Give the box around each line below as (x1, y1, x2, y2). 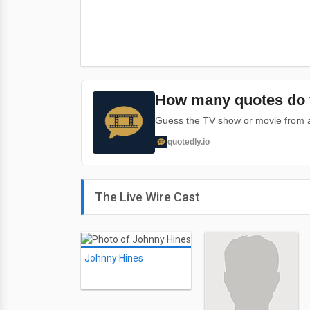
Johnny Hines (84, 253, 143, 264)
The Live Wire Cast (95, 190, 200, 204)
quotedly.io (167, 136, 210, 147)
